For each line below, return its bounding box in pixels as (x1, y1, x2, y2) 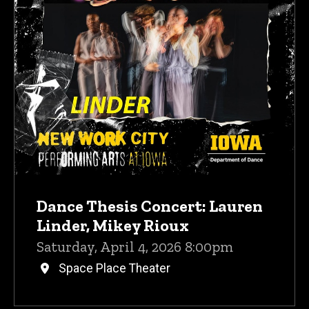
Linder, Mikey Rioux (37, 215, 189, 235)
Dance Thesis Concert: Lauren (37, 195, 263, 216)
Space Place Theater (59, 261, 170, 275)
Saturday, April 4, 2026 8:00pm (37, 237, 233, 255)
